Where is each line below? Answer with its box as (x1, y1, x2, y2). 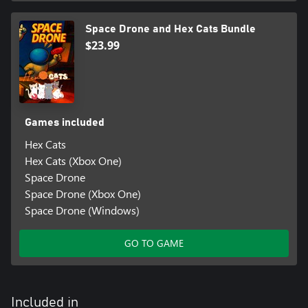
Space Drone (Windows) (24, 202, 140, 217)
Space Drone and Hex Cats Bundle (85, 23, 256, 34)
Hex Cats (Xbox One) (24, 153, 122, 168)
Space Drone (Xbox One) (24, 186, 141, 201)
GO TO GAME (124, 236, 184, 250)
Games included (24, 116, 104, 128)
